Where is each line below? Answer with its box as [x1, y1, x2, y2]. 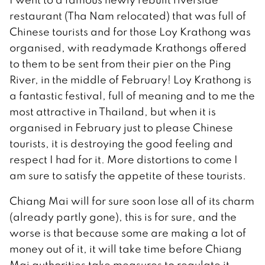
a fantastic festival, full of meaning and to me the [9, 89, 255, 103]
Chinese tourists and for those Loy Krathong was [9, 25, 251, 39]
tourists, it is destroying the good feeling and [9, 137, 233, 151]
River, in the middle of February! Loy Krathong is [9, 73, 251, 87]
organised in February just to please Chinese [9, 121, 233, 135]
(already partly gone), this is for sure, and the [9, 210, 237, 224]
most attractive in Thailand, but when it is [9, 105, 216, 119]
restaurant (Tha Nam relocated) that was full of [9, 9, 246, 23]
